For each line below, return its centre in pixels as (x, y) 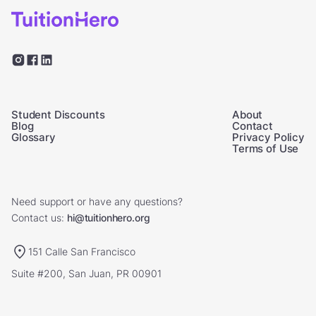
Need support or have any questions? (97, 201)
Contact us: (38, 218)
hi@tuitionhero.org (109, 218)
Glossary (34, 137)
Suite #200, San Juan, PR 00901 (86, 273)
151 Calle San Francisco (82, 251)
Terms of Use (266, 148)
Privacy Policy (268, 137)
